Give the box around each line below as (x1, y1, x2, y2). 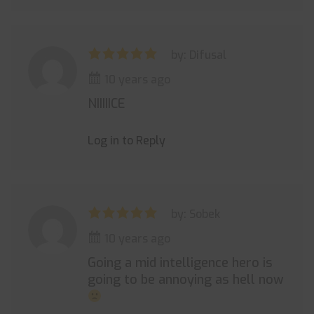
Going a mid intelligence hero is (88, 254, 273, 271)
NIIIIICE (88, 95, 125, 112)
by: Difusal (171, 48, 226, 62)
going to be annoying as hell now (88, 271, 284, 288)
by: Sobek (171, 207, 220, 221)
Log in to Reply (88, 133, 165, 148)
